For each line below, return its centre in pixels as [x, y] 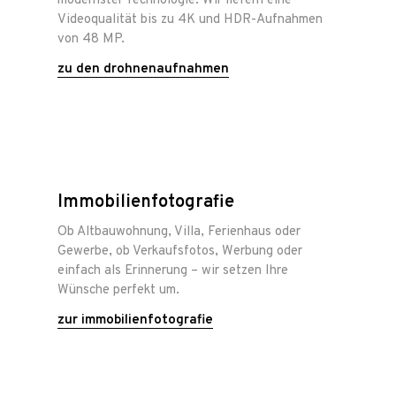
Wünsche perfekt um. [118, 291]
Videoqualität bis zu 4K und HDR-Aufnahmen [190, 20]
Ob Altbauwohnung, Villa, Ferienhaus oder [179, 232]
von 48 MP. [91, 40]
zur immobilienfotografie [135, 321]
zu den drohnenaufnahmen [143, 70]
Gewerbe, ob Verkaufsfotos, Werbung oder [180, 252]
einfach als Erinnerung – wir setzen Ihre [173, 271]
